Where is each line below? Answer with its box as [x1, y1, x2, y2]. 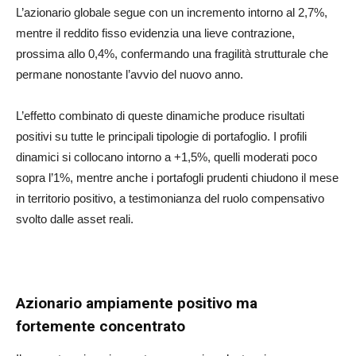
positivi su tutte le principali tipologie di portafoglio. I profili [16, 130, 307, 144]
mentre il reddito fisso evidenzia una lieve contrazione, [16, 26, 295, 41]
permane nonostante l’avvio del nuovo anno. [16, 68, 243, 82]
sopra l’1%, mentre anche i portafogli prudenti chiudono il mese [16, 171, 339, 185]
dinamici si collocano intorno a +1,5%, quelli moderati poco [16, 150, 317, 164]
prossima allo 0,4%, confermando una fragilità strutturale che [16, 47, 328, 61]
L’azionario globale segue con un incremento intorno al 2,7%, [16, 6, 327, 20]
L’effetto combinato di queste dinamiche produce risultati [16, 109, 304, 123]
